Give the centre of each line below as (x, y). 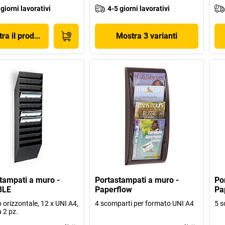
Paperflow (114, 190)
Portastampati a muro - (137, 180)
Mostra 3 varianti (146, 36)
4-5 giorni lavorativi (139, 8)
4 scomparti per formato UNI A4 (145, 204)
